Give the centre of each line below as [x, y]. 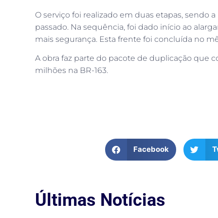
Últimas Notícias [100, 200]
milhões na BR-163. [72, 71]
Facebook [151, 149]
